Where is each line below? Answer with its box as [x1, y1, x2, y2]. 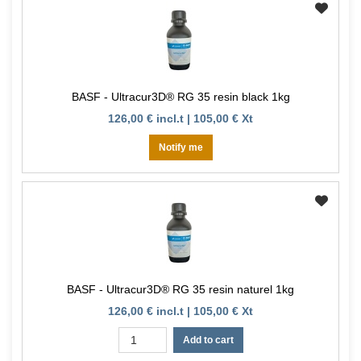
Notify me [158, 142, 203, 154]
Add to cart [182, 334, 234, 346]
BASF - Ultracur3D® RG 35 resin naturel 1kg [67, 283, 294, 297]
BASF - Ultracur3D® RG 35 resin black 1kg [71, 90, 290, 104]
